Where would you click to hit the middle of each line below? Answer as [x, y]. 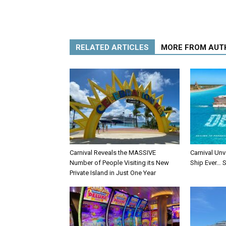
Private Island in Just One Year [113, 173]
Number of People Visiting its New [119, 163]
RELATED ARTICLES [112, 48]
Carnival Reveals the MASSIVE [113, 153]
